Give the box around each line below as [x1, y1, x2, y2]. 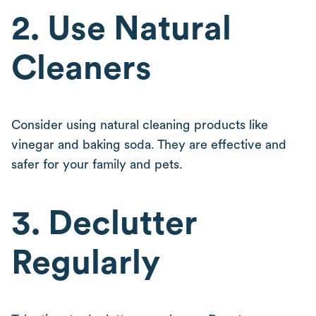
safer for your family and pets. [11, 157, 183, 171]
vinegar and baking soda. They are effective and [11, 137, 286, 152]
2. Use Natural [11, 7, 231, 48]
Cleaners [11, 47, 152, 87]
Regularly [11, 241, 160, 282]
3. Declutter [11, 202, 197, 243]
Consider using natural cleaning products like [11, 117, 268, 132]
